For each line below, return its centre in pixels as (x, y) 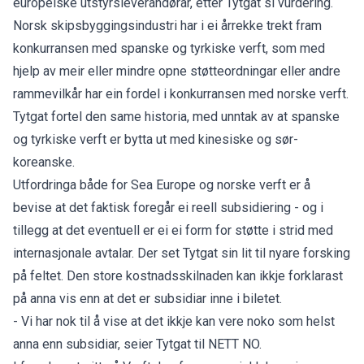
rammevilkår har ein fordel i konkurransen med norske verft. (181, 93)
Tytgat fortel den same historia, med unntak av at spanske (176, 116)
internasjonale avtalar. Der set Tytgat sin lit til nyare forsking (182, 253)
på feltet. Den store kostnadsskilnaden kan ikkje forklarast (178, 275)
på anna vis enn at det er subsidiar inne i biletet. (147, 298)
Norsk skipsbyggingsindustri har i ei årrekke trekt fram (167, 25)
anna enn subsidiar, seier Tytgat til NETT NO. (137, 344)
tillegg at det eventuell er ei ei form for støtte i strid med (173, 230)
